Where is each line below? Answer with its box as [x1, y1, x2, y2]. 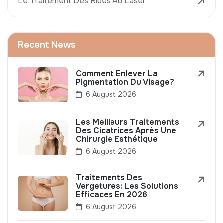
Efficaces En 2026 [76, 189, 147, 200]
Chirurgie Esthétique [76, 134, 158, 145]
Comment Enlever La [76, 68, 158, 79]
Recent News [18, 39, 76, 51]
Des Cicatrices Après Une [76, 125, 176, 136]
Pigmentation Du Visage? [76, 77, 174, 88]
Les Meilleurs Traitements [76, 117, 179, 128]
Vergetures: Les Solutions [76, 181, 178, 192]
